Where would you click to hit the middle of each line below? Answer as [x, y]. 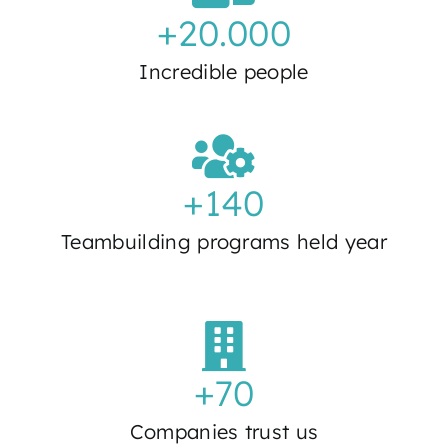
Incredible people [224, 71]
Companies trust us [224, 431]
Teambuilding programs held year [224, 241]
